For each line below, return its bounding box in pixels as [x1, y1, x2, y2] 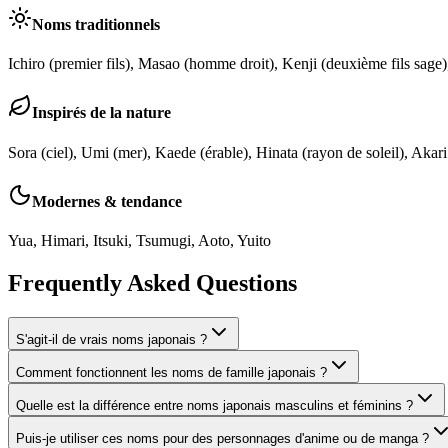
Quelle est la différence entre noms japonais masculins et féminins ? [16, 397, 413, 413]
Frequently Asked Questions [8, 270, 297, 296]
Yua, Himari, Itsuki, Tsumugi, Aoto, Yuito [8, 232, 271, 250]
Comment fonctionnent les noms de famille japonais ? [16, 364, 327, 380]
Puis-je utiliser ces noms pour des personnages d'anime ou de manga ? [16, 430, 429, 446]
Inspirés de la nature [32, 104, 171, 122]
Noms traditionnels [32, 15, 160, 33]
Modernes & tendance [32, 192, 182, 210]
